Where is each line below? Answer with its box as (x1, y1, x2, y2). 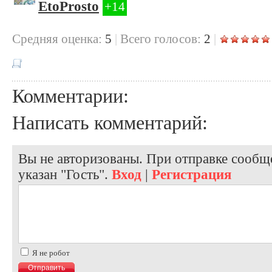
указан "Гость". (18, 166, 112, 182)
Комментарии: (12, 84, 129, 107)
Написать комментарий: (12, 111, 208, 134)
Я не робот (30, 248, 70, 257)
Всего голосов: (120, 31, 201, 46)
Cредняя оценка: (12, 31, 102, 46)
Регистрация (152, 166, 231, 182)
